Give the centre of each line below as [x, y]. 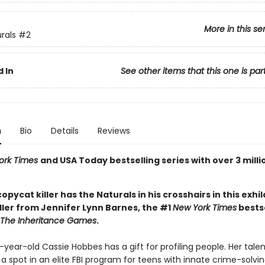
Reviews [114, 131]
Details [64, 131]
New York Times [204, 208]
